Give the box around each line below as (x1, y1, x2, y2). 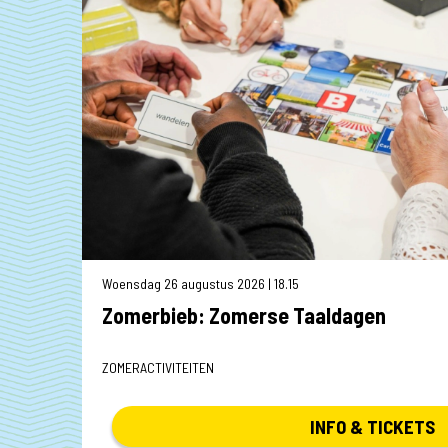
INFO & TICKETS (309, 415, 435, 439)
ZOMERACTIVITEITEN (102, 359, 214, 377)
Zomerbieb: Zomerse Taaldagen (102, 302, 386, 329)
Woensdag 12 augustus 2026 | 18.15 (11, 275, 206, 293)
